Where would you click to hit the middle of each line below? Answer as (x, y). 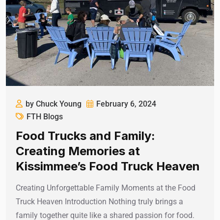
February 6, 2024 (126, 104)
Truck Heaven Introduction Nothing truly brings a (99, 202)
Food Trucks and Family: (85, 136)
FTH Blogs (45, 117)
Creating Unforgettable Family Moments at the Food (106, 188)
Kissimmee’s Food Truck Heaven (108, 166)
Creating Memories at (78, 151)
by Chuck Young (54, 104)
